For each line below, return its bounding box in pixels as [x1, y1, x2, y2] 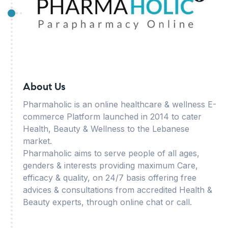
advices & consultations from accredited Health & [23, 185, 212, 195]
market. [23, 136, 52, 146]
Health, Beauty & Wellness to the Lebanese [23, 124, 189, 134]
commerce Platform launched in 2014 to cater [23, 111, 202, 122]
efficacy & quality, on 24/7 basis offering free [23, 173, 196, 183]
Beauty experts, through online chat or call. [23, 197, 194, 207]
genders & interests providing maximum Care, [23, 160, 198, 170]
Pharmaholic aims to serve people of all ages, [23, 148, 199, 158]
